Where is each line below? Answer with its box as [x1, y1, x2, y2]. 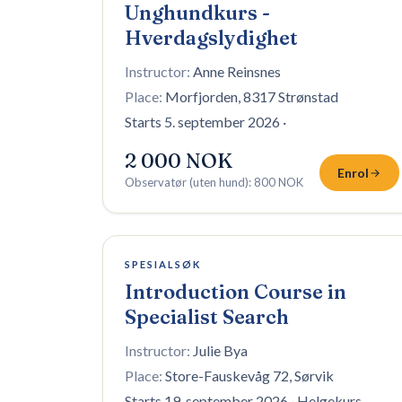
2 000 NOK [125, 148, 232, 173]
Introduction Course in [125, 279, 346, 304]
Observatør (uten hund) [125, 175, 249, 189]
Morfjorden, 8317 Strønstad [165, 88, 338, 105]
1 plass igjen [126, 252, 185, 266]
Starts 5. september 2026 [125, 113, 280, 130]
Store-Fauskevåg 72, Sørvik [165, 367, 334, 384]
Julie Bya [193, 342, 248, 359]
